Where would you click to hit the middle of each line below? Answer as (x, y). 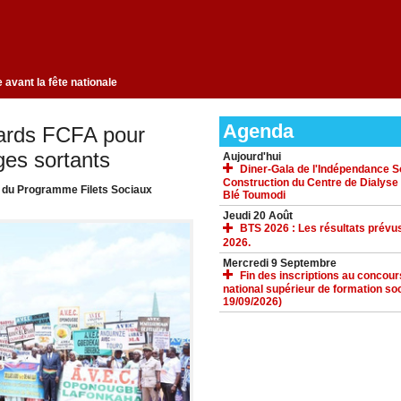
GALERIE (249, 366)
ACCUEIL (249, 342)
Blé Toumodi (254, 196)
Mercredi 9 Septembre (279, 263)
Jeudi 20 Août (257, 216)
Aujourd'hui (252, 157)
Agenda (258, 132)
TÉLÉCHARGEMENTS (281, 389)
